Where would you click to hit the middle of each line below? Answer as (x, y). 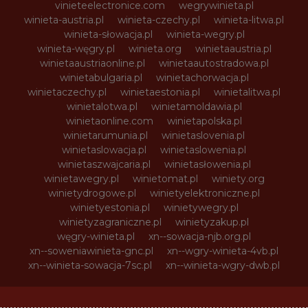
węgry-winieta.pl (96, 236)
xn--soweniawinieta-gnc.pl (91, 251)
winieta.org (155, 49)
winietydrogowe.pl (92, 193)
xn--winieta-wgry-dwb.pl (223, 265)
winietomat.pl (165, 179)
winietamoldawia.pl (196, 107)
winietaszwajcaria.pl (104, 164)
